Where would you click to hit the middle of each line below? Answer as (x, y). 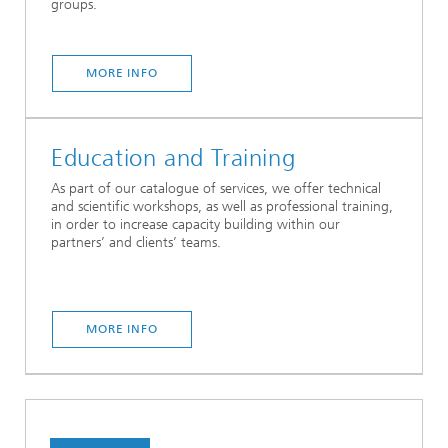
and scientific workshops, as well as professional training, (222, 206)
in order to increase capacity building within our (195, 224)
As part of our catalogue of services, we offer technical (216, 188)
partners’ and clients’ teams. (136, 242)
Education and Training (173, 157)
